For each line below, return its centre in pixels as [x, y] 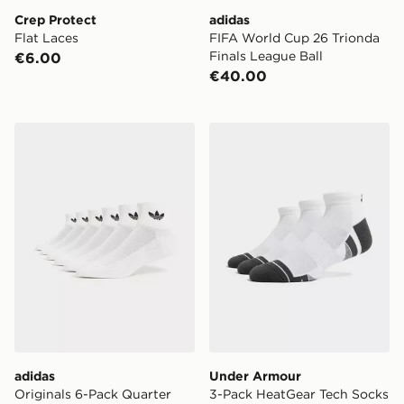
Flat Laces [46, 37]
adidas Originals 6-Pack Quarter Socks [150, 132]
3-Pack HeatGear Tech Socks [299, 394]
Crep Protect [55, 19]
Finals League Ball [266, 55]
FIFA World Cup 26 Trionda [294, 37]
